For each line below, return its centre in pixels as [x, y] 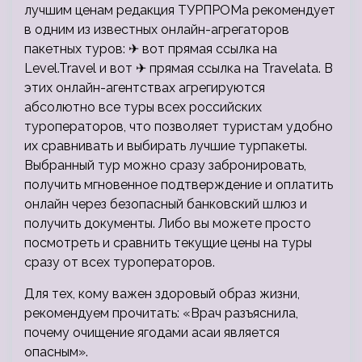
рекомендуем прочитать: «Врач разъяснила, [161, 314]
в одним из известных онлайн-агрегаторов [157, 30]
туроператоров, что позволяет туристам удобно [179, 127]
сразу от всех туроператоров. [120, 263]
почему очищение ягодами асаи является [152, 333]
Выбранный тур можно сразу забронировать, [165, 166]
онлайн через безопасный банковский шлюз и [166, 204]
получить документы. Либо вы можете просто [168, 224]
